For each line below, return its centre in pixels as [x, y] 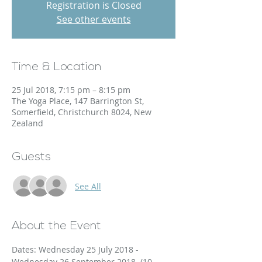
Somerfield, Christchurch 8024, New [82, 112]
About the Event [56, 226]
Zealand [27, 123]
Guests [31, 157]
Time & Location [56, 67]
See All [88, 186]
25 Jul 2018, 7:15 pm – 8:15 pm [71, 90]
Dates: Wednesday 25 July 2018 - [76, 249]
